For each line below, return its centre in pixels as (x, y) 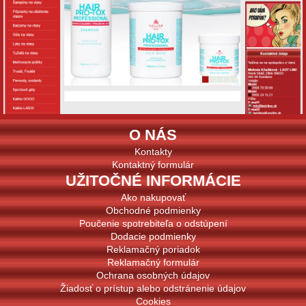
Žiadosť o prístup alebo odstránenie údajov (153, 288)
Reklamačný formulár (153, 262)
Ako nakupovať (153, 197)
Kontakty (153, 152)
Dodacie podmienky (153, 236)
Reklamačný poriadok (153, 249)
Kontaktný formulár (153, 165)
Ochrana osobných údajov (153, 275)
